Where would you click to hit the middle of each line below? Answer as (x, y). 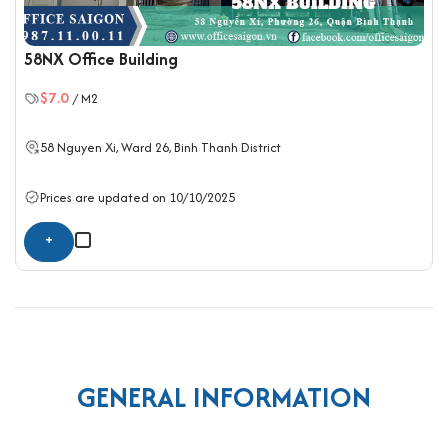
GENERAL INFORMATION (224, 396)
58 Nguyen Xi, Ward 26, (107, 147)
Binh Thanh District (227, 147)
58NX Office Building (101, 59)
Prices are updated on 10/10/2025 (137, 197)
